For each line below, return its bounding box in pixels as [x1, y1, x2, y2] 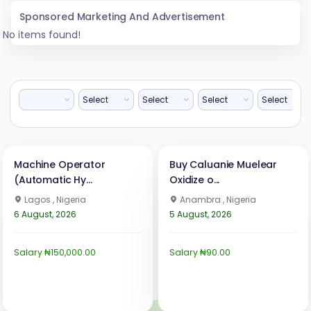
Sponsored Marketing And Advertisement [19, 9, 225, 24]
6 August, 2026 [14, 208, 76, 220]
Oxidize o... [169, 172, 220, 187]
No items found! [3, 27, 81, 42]
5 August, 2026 [169, 208, 232, 220]
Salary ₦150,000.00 [14, 246, 96, 258]
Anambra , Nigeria [178, 193, 256, 205]
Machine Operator [14, 157, 106, 171]
